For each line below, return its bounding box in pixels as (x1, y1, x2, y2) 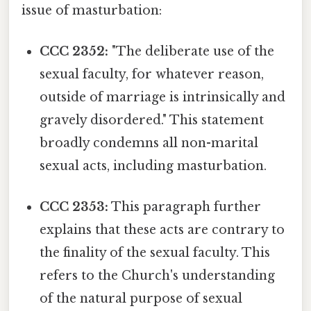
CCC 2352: (40, 43, 109, 59)
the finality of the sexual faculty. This (40, 245, 271, 261)
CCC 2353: (40, 199, 109, 215)
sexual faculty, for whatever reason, (40, 66, 264, 82)
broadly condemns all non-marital (40, 135, 259, 151)
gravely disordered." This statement (40, 112, 264, 128)
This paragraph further (108, 199, 262, 215)
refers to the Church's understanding (40, 268, 276, 284)
